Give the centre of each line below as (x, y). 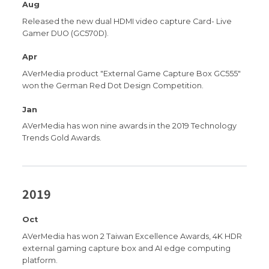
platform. (40, 261)
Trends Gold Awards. (62, 138)
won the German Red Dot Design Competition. (113, 86)
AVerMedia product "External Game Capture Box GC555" (132, 74)
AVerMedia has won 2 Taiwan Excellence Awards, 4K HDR (132, 237)
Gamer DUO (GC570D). (66, 33)
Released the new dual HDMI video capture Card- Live (127, 21)
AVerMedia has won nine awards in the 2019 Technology (130, 126)
